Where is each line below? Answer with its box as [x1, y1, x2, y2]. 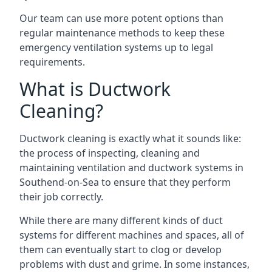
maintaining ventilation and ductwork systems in [19, 160, 243, 174]
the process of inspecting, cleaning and [19, 146, 200, 160]
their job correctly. [19, 189, 103, 203]
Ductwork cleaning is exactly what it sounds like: [19, 131, 241, 145]
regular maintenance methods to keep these [19, 25, 225, 39]
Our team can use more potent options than [19, 11, 223, 25]
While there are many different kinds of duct [19, 213, 223, 227]
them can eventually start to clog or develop [19, 242, 222, 256]
